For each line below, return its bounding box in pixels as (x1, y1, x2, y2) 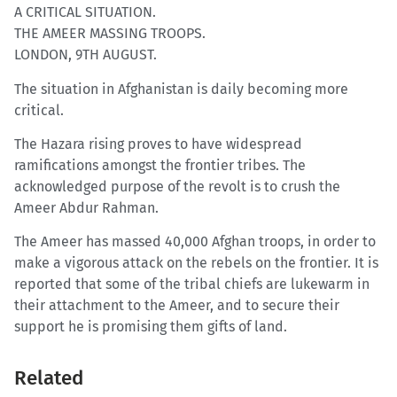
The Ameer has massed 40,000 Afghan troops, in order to (14, 233, 376, 251)
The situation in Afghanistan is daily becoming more (14, 80, 348, 97)
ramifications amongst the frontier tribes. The (14, 156, 306, 174)
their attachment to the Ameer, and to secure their (14, 297, 339, 315)
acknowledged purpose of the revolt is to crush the (14, 177, 340, 195)
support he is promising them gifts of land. (14, 318, 287, 336)
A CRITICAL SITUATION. (14, 4, 156, 21)
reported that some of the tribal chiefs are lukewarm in (14, 276, 370, 293)
